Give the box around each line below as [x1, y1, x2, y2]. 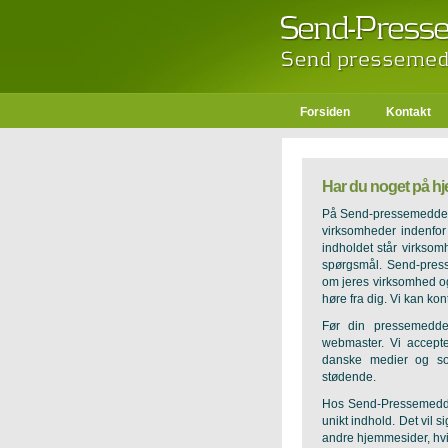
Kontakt [386, 105, 431, 119]
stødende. [322, 370, 376, 384]
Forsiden [300, 105, 350, 119]
